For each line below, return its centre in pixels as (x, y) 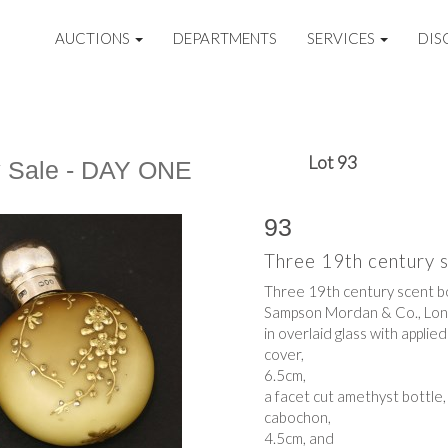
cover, (284, 354)
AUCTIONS (94, 38)
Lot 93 (332, 162)
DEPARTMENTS (225, 38)
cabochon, (297, 417)
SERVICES (343, 38)
